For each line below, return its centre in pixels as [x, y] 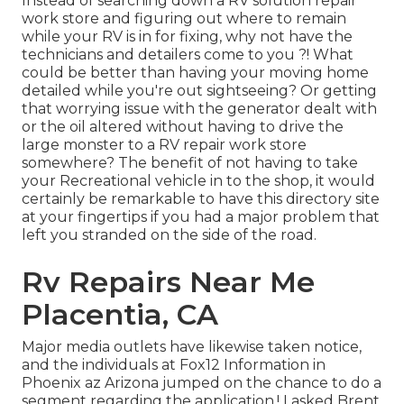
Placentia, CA [120, 315]
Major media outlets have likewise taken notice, [192, 347]
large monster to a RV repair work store [164, 145]
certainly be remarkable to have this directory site [201, 199]
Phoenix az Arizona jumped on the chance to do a [202, 383]
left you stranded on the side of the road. [169, 235]
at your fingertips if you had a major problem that [201, 217]
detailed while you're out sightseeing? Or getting [199, 91]
